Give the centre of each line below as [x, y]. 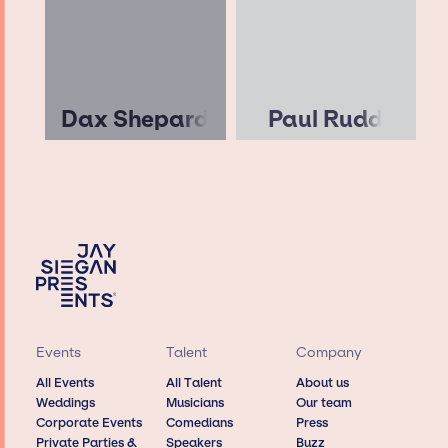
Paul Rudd [326, 119]
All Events [64, 383]
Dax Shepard [135, 119]
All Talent [193, 383]
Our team [324, 403]
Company [329, 352]
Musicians [194, 403]
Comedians [199, 423]
